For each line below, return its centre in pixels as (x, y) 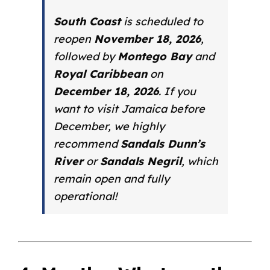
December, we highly (109, 126)
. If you (177, 91)
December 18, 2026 (106, 91)
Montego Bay (154, 56)
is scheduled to (162, 21)
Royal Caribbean (100, 74)
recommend (87, 143)
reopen (74, 39)
